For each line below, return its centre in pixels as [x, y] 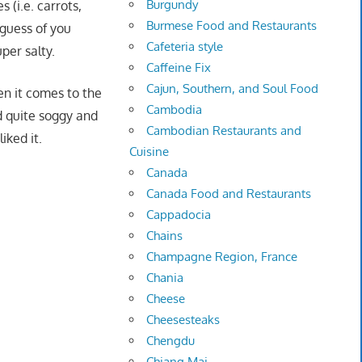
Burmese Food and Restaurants [232, 26]
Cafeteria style [185, 47]
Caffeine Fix [179, 68]
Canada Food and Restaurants [229, 194]
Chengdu [171, 341]
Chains [165, 236]
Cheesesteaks [183, 320]
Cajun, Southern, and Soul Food [233, 89]
